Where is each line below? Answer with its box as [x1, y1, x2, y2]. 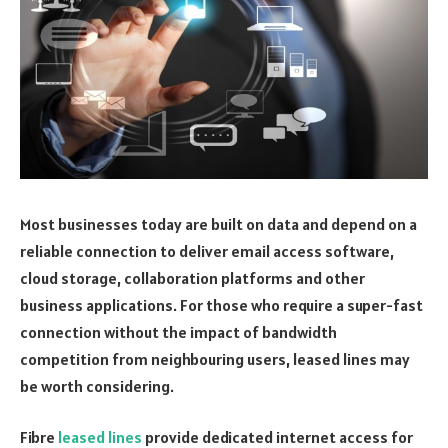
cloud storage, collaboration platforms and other [20, 267, 365, 288]
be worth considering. [20, 375, 174, 396]
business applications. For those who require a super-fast [20, 294, 423, 315]
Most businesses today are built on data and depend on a [20, 213, 417, 234]
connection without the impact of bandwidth [20, 321, 337, 342]
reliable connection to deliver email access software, [20, 240, 394, 261]
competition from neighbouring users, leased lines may [20, 348, 410, 369]
